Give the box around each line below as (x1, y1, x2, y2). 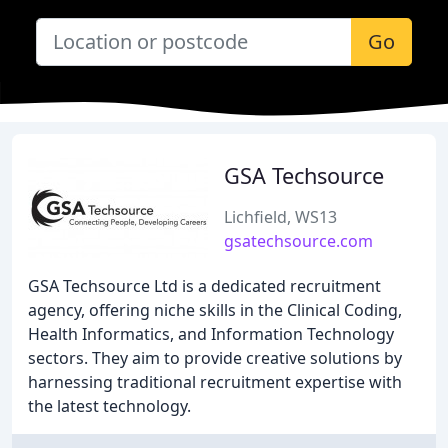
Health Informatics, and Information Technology (28, 323, 394, 345)
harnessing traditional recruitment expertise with (28, 371, 402, 393)
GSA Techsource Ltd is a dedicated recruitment (28, 275, 381, 297)
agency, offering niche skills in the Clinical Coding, (28, 299, 402, 321)
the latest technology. (28, 395, 191, 417)
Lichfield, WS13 (224, 206, 337, 228)
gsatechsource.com (224, 230, 373, 252)
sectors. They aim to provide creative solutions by (28, 347, 402, 369)
